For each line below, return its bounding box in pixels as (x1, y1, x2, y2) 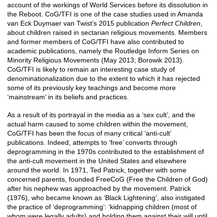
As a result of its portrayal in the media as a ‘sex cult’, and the (7, 111, 195, 119)
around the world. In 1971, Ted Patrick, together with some (7, 166, 186, 174)
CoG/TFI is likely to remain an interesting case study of (7, 65, 175, 73)
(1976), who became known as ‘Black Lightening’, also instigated (7, 194, 205, 201)
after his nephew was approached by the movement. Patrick (7, 185, 191, 192)
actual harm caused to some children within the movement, (7, 120, 188, 128)
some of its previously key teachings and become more (7, 84, 176, 92)
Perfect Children (151, 19, 201, 27)
